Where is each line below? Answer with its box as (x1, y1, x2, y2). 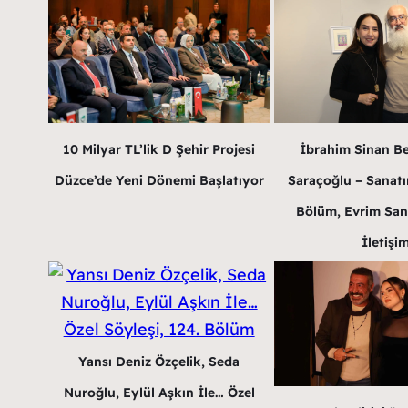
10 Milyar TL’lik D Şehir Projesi (63, 141, 256, 158)
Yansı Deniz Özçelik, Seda (78, 353, 240, 371)
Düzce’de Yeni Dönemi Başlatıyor (54, 172, 264, 189)
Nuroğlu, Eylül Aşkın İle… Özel (63, 384, 255, 402)
